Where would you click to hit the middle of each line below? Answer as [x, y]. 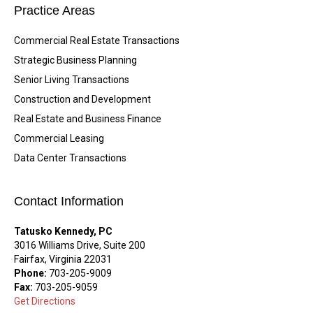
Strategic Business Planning [75, 60]
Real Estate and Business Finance [88, 119]
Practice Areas [54, 10]
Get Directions [45, 301]
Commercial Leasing [59, 138]
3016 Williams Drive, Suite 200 [80, 245]
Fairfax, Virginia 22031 [63, 259]
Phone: [30, 273]
